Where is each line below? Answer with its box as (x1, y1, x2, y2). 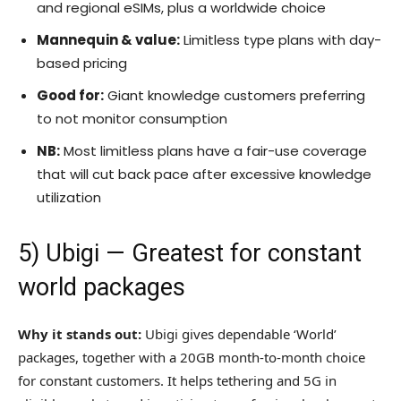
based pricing (37, 54, 127, 73)
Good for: (37, 86, 104, 106)
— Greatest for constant (99, 239, 362, 269)
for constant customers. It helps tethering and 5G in (18, 371, 337, 390)
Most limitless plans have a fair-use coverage (60, 141, 367, 161)
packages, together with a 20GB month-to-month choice (18, 348, 365, 367)
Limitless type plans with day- (180, 30, 381, 50)
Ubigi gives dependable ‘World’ (141, 325, 337, 344)
